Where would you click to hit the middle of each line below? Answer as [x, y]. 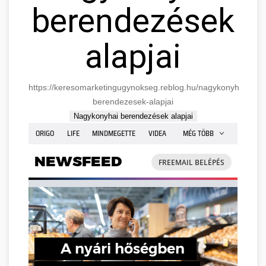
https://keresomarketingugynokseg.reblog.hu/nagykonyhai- [139, 87]
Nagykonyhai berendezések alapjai [133, 116]
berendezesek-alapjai [133, 101]
